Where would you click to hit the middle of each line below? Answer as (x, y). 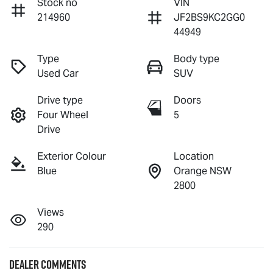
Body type (197, 59)
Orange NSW (203, 171)
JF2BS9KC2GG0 (209, 18)
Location (194, 157)
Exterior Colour (72, 157)
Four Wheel (63, 115)
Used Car (58, 74)
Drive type (60, 101)
